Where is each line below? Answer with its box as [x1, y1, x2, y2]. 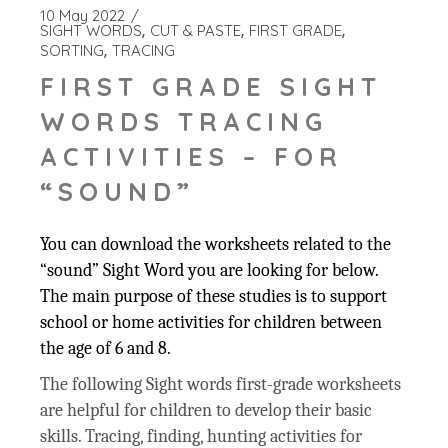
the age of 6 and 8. [40, 338, 172, 360]
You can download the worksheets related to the [40, 234, 392, 256]
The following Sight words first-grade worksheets [40, 374, 402, 396]
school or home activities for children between [40, 312, 383, 334]
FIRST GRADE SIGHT [40, 71, 383, 103]
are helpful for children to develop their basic [40, 400, 373, 422]
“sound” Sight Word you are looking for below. [40, 260, 379, 282]
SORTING [40, 41, 105, 61]
